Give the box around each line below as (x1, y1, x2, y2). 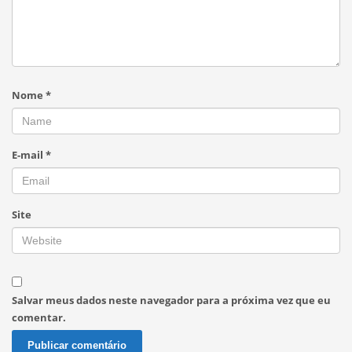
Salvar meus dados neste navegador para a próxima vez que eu (12, 292, 331, 307)
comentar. (12, 310, 66, 324)
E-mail (12, 147, 46, 162)
